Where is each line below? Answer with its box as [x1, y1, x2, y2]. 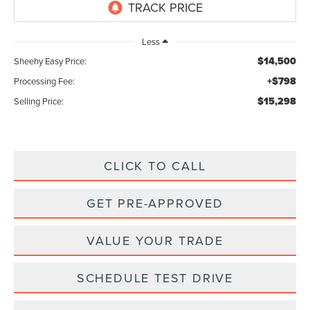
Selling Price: [14, 95, 64, 108]
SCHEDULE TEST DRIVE [76, 269, 234, 287]
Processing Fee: [14, 75, 75, 88]
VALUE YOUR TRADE [86, 232, 224, 250]
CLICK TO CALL [104, 157, 206, 175]
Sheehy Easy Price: [14, 55, 87, 68]
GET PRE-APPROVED [86, 194, 224, 212]
